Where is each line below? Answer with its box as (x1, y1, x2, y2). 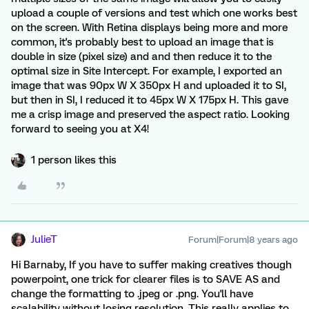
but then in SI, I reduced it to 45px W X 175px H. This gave (11, 94, 288, 106)
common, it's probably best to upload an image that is (11, 36, 274, 48)
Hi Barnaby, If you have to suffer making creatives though (11, 259, 292, 271)
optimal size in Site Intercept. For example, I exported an (11, 65, 282, 77)
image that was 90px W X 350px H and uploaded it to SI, (11, 79, 286, 92)
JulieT (31, 233, 57, 246)
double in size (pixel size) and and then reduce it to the (11, 50, 272, 63)
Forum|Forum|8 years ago (188, 235, 298, 245)
